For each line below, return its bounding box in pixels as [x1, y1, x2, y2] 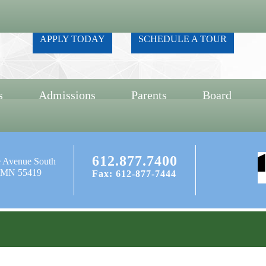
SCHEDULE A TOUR [138, 34, 227, 44]
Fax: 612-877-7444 [92, 168, 176, 179]
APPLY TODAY [39, 34, 105, 44]
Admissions [39, 88, 96, 102]
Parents [131, 88, 167, 102]
